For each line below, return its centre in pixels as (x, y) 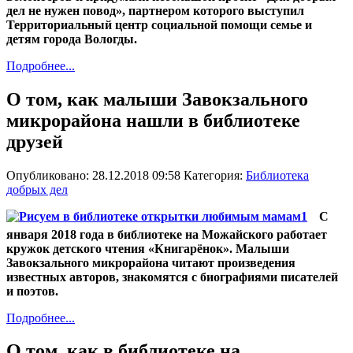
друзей (35, 141)
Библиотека (277, 175)
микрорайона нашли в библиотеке (153, 120)
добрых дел (37, 189)
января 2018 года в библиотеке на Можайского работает (167, 234)
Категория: (215, 175)
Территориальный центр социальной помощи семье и (159, 24)
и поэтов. (32, 291)
